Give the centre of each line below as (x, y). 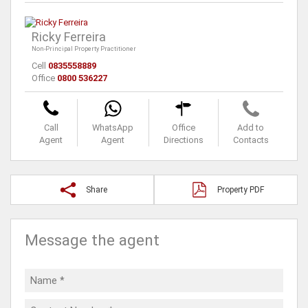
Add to (251, 128)
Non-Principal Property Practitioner (84, 49)
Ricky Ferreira (69, 37)
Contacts (251, 140)
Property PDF (240, 190)
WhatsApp (113, 128)
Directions (183, 140)
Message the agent (92, 241)
